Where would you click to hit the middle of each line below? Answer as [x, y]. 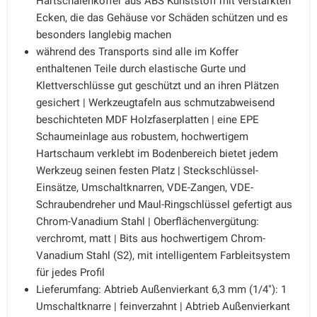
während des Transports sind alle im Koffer [137, 52]
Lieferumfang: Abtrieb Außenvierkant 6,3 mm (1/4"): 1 [161, 289]
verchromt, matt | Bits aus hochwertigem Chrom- [151, 238]
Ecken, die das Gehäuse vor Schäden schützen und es [162, 18]
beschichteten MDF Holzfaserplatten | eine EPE [148, 120]
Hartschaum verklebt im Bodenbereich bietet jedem [157, 154]
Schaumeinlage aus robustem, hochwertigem [142, 137]
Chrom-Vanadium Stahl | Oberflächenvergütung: [148, 221]
